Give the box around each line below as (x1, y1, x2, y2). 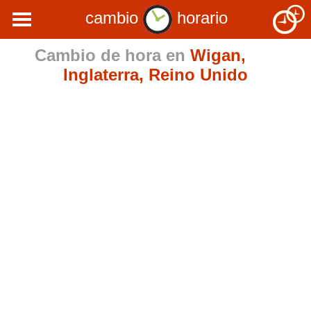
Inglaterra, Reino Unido (63, 65, 248, 84)
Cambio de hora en (34, 46, 190, 65)
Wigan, (190, 46, 246, 65)
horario (172, 8, 228, 28)
